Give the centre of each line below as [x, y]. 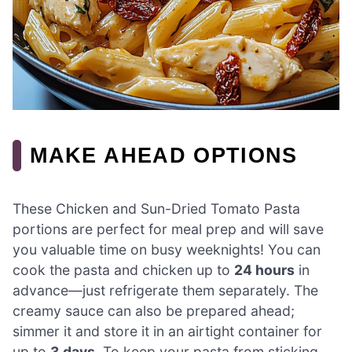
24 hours [264, 270]
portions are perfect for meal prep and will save [168, 229]
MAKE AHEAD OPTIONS [164, 155]
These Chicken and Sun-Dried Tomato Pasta [156, 209]
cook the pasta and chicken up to [123, 270]
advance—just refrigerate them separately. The [165, 291]
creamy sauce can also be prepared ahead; [154, 311]
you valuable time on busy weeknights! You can [167, 250]
